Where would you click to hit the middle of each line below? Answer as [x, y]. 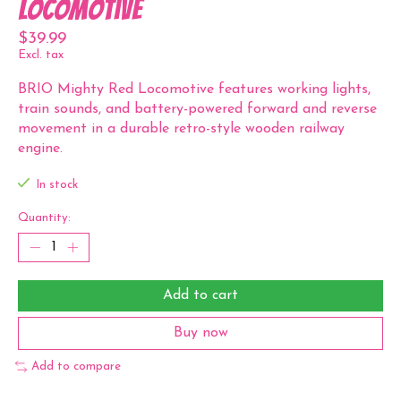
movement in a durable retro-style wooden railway [181, 129]
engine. [40, 149]
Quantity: [44, 218]
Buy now [200, 333]
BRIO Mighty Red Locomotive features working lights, [194, 90]
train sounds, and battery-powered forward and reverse [197, 110]
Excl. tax [41, 55]
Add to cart [200, 296]
